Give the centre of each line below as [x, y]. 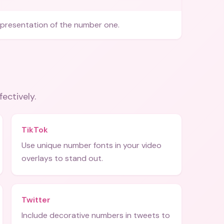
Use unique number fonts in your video [91, 145]
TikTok [35, 130]
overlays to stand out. [62, 158]
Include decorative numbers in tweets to [96, 215]
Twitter [36, 200]
